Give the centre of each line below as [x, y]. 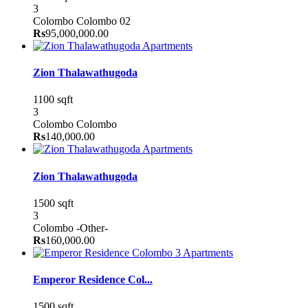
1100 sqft [53, 100]
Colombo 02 [103, 21]
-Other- [92, 228]
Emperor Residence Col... [93, 280]
